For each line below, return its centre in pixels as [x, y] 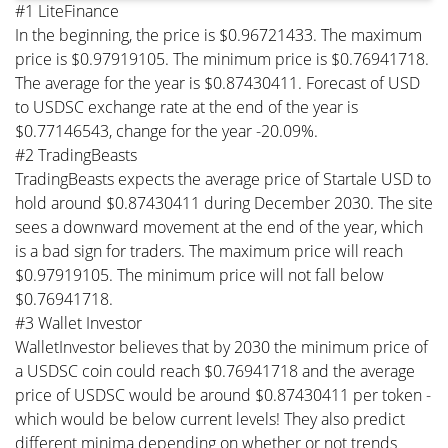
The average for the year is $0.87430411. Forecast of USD [217, 82]
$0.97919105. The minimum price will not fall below [199, 274]
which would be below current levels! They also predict [210, 418]
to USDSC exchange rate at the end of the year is [186, 106]
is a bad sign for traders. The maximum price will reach [209, 250]
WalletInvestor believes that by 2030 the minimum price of [221, 346]
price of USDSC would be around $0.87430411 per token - [223, 394]
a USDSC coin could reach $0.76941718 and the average [215, 370]
